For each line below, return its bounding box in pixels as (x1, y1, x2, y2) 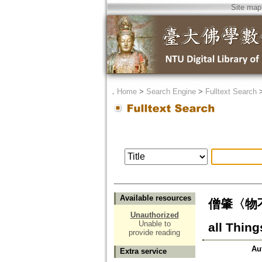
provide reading (129, 228, 180, 237)
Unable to (138, 219, 171, 229)
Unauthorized (130, 211, 179, 220)
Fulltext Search (205, 87, 257, 96)
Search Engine (146, 87, 196, 96)
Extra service (119, 247, 167, 256)
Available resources (119, 194, 191, 203)
